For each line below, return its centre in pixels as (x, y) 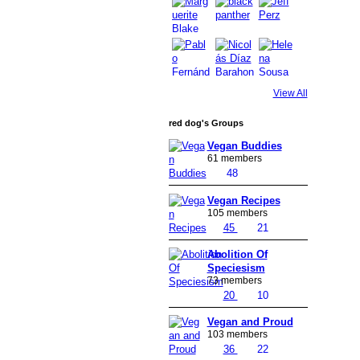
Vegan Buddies (244, 146)
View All (290, 93)
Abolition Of (237, 254)
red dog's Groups (206, 123)
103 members (237, 335)
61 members (234, 159)
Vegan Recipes (243, 200)
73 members (234, 280)
